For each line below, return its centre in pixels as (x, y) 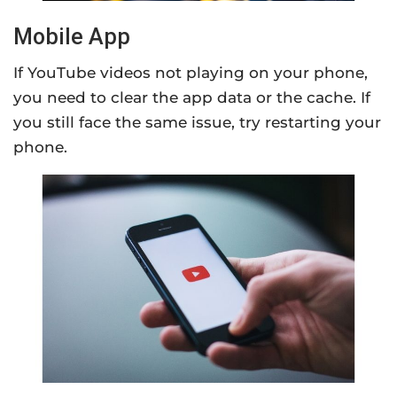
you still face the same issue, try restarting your (197, 122)
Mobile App (72, 36)
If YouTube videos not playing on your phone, (191, 72)
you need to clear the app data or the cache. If (192, 97)
